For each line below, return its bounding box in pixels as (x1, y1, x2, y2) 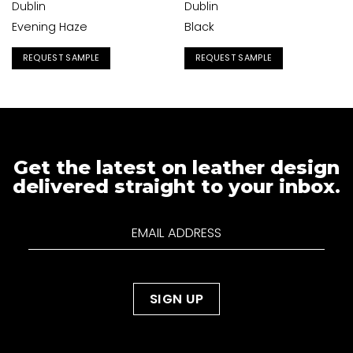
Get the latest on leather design (13, 155, 340, 179)
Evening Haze (11, 18, 87, 35)
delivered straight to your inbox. (13, 174, 340, 198)
